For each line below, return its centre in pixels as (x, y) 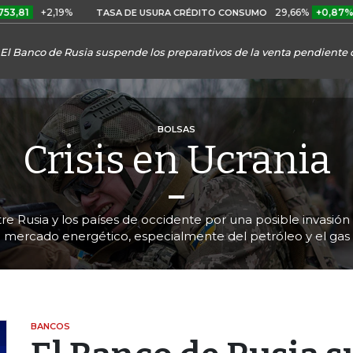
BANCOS (50, 326)
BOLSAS (176, 129)
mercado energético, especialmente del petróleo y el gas (176, 236)
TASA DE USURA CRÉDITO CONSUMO (140, 13)
